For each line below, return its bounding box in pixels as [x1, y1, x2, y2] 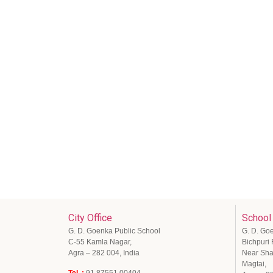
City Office [68, 212, 112, 224]
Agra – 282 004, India [68, 249, 140, 258]
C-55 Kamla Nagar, [68, 238, 132, 247]
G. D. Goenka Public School [68, 227, 160, 236]
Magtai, [242, 260, 266, 269]
